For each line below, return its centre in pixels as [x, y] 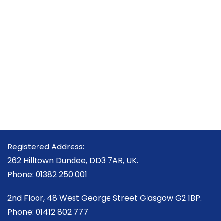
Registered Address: [46, 147]
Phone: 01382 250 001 [47, 174]
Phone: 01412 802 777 [48, 212]
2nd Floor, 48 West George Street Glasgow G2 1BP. [105, 198]
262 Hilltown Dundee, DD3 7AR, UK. [73, 161]
